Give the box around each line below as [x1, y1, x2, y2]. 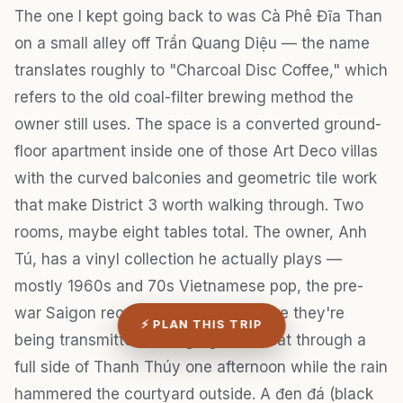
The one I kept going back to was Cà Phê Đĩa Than [14, 6, 382, 25]
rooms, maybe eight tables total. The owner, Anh [14, 222, 367, 241]
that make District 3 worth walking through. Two [14, 195, 363, 214]
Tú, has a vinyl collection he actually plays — [14, 249, 342, 268]
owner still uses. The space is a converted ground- [14, 114, 381, 133]
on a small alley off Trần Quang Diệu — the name [14, 33, 370, 52]
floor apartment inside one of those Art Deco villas [14, 141, 378, 160]
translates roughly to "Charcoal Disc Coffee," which [14, 60, 388, 79]
